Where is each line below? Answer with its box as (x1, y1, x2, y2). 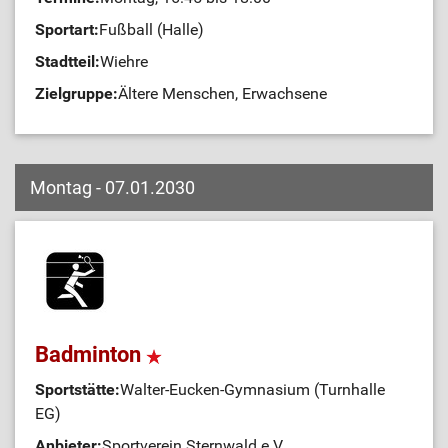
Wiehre (100, 52, 148, 71)
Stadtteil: (35, 52, 100, 71)
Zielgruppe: (35, 84, 118, 103)
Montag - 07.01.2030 (30, 177, 195, 198)
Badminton (35, 342, 146, 367)
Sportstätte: (35, 380, 120, 399)
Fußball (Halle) (99, 20, 204, 39)
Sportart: (35, 20, 99, 39)
